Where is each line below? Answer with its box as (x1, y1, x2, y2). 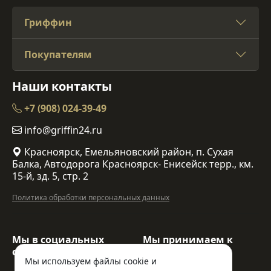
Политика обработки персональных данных (12, 192, 169, 203)
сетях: (12, 244, 42, 258)
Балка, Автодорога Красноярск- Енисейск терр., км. (12, 157, 253, 171)
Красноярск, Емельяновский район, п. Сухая (22, 145, 233, 158)
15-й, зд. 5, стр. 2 (12, 169, 88, 183)
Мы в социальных (12, 232, 104, 246)
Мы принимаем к (143, 232, 233, 246)
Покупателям (24, 47, 92, 61)
